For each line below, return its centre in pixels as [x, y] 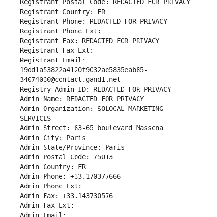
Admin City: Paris [53, 138]
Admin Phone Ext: [51, 186]
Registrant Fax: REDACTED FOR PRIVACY [90, 41]
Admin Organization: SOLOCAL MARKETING [92, 109]
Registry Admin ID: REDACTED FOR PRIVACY [95, 89]
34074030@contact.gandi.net [70, 80]
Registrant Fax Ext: [57, 51]
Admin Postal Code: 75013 [66, 157]
